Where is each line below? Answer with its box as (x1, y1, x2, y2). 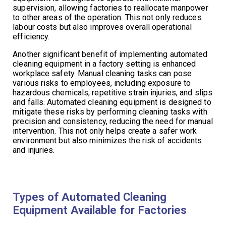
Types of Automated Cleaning (13, 190, 167, 203)
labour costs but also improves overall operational (13, 22, 192, 32)
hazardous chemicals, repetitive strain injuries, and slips (13, 87, 213, 97)
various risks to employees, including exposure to (13, 78, 191, 88)
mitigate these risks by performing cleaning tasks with (13, 106, 207, 117)
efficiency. (13, 31, 50, 41)
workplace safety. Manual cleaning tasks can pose (13, 68, 192, 78)
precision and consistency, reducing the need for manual (13, 116, 213, 126)
